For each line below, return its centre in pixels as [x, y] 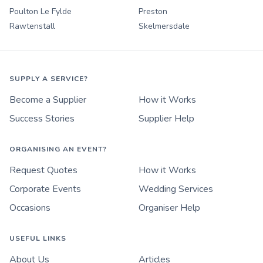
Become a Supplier [48, 100]
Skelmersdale [164, 26]
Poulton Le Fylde [41, 12]
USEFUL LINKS [38, 239]
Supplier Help [166, 119]
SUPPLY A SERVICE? [49, 79]
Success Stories [42, 119]
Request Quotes [43, 171]
